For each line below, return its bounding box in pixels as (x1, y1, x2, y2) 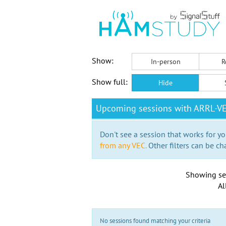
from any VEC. (100, 140, 146, 150)
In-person (150, 57, 181, 66)
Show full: (92, 77, 128, 87)
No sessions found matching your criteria (100, 216, 210, 225)
